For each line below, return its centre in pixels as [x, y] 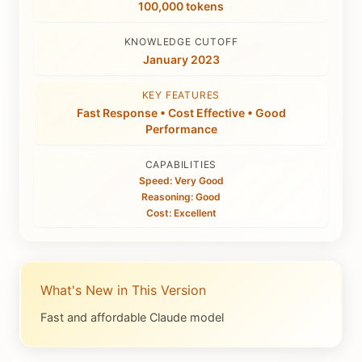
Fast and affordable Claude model [132, 317]
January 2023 [181, 59]
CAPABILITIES [181, 164]
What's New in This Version [123, 290]
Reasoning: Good [181, 197]
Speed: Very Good [181, 181]
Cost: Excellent [181, 213]
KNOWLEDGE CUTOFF [181, 42]
